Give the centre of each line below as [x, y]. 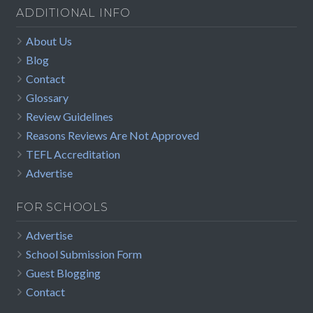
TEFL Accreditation [73, 154]
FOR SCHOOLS [62, 208]
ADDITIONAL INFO [73, 13]
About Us [49, 41]
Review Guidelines [70, 117]
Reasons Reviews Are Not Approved [112, 136]
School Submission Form [84, 254]
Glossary [47, 98]
